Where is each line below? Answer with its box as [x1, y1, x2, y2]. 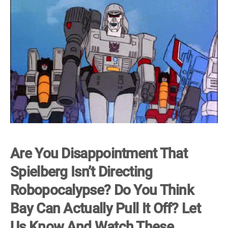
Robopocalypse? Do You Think [10, 182, 194, 198]
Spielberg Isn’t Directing [10, 163, 153, 180]
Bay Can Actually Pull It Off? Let [10, 200, 201, 217]
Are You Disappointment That [10, 145, 188, 162]
